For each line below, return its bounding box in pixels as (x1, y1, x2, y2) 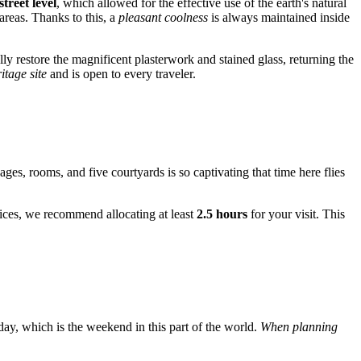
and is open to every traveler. (47, 67, 196, 81)
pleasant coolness (118, 10, 208, 25)
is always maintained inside (208, 10, 350, 25)
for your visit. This (247, 207, 345, 222)
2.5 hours (197, 207, 247, 222)
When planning (260, 320, 338, 334)
